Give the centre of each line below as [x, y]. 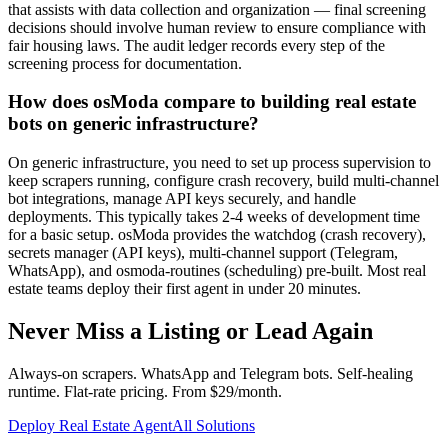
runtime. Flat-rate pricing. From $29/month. [145, 391]
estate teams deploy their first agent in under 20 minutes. [184, 289]
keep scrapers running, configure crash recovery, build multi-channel [223, 181]
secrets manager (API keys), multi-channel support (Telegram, [203, 253]
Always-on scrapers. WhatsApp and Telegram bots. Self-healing [210, 373]
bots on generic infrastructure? [133, 124]
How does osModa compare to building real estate [212, 102]
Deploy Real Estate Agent [90, 425]
